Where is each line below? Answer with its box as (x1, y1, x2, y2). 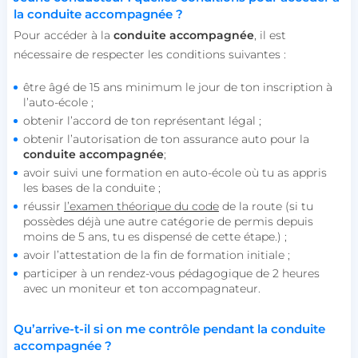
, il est (253, 27, 286, 42)
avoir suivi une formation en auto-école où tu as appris (22, 165, 327, 180)
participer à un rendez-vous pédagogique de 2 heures (22, 265, 320, 280)
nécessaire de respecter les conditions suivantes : (13, 46, 286, 62)
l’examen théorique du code (63, 198, 219, 213)
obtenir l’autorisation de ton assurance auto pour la (22, 131, 309, 146)
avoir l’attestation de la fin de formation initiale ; (22, 247, 290, 262)
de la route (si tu (218, 198, 313, 213)
